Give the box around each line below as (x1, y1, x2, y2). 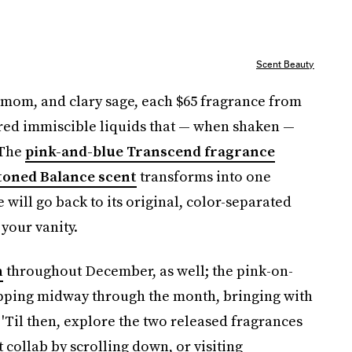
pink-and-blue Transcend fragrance (24, 141, 275, 162)
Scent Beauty (256, 58, 314, 71)
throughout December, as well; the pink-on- (2, 261, 293, 281)
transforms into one (136, 167, 271, 187)
